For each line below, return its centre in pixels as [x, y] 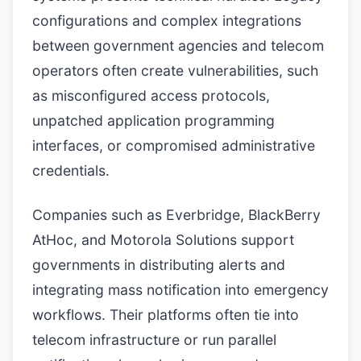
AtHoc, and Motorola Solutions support [163, 240]
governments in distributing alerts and [159, 265]
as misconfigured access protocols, [151, 95]
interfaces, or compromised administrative [174, 145]
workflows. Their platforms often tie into [166, 315]
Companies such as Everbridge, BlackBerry [176, 215]
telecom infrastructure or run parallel [154, 340]
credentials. [71, 170]
